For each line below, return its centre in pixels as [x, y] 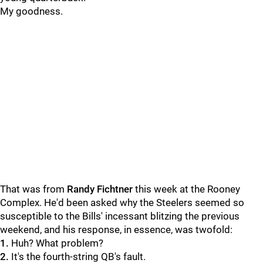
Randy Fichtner [100, 189]
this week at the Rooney [186, 189]
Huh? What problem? [56, 243]
